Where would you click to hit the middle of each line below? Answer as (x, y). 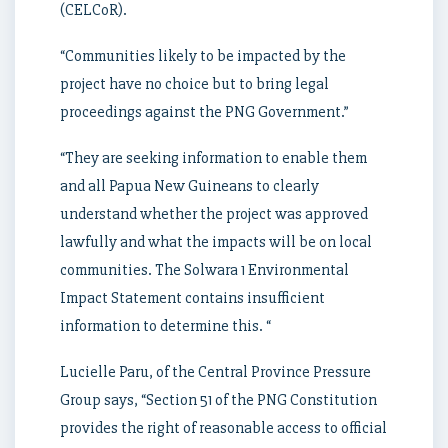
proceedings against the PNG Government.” (204, 112)
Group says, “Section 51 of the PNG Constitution (218, 400)
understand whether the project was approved (214, 214)
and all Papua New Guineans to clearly (189, 186)
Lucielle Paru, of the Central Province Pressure (215, 372)
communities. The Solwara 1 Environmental (204, 270)
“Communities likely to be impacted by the (203, 56)
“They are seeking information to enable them (213, 158)
